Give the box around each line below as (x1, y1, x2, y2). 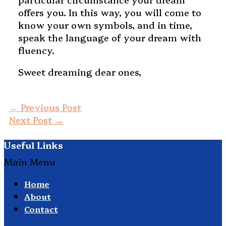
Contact (24, 203, 58, 215)
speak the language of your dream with (18, 31, 201, 44)
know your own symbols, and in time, (18, 19, 192, 32)
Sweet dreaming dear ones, (18, 66, 141, 79)
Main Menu (4, 155, 55, 168)
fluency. (18, 44, 54, 57)
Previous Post (18, 101, 81, 114)
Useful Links (4, 139, 63, 152)
